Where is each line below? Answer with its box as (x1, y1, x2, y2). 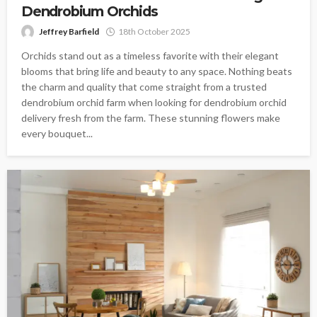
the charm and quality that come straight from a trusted (21, 81, 267, 93)
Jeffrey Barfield (39, 26, 99, 38)
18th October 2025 (118, 26, 190, 38)
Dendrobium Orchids (21, 3, 158, 21)
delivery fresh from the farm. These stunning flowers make (21, 112, 280, 125)
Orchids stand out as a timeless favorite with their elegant (21, 50, 279, 62)
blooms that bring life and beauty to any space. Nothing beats (21, 65, 292, 78)
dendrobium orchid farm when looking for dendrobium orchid (21, 96, 287, 109)
